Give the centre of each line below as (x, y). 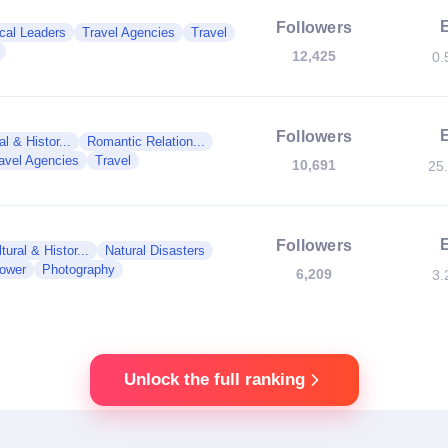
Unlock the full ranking (214, 379)
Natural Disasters (155, 250)
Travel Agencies (128, 32)
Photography (78, 269)
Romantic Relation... (146, 141)
